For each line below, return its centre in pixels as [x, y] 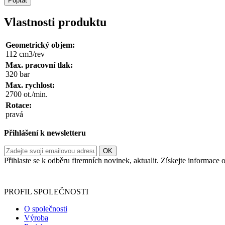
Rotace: [19, 105]
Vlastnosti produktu [55, 22]
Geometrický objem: [40, 45]
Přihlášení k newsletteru [45, 133]
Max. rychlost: [30, 85]
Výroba [36, 217]
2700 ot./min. [27, 94]
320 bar [18, 74]
